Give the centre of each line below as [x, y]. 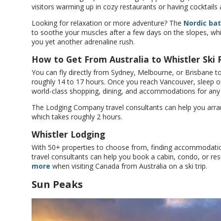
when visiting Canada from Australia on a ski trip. [129, 166]
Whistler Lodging [68, 134]
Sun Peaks [57, 184]
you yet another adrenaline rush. [83, 42]
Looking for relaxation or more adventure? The [108, 23]
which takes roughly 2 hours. [77, 117]
